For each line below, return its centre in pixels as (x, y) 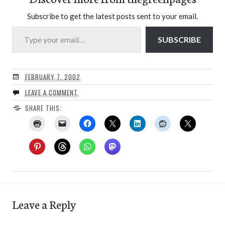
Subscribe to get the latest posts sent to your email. (113, 16)
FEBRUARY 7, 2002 (52, 77)
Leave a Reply (44, 204)
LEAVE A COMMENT (51, 92)
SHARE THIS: (43, 108)
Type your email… (24, 26)
